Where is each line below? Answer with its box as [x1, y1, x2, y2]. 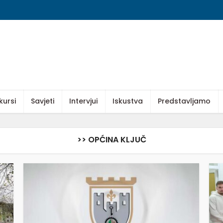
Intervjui [69, 96, 98, 106]
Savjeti [31, 96, 54, 106]
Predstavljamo [158, 96, 211, 106]
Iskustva [112, 96, 143, 106]
